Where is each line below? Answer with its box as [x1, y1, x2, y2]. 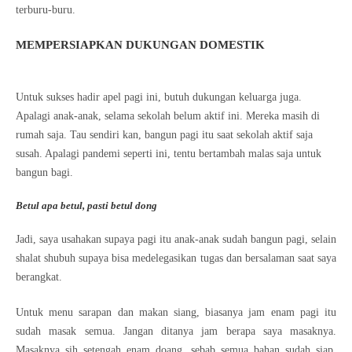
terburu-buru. [16, 3, 75, 16]
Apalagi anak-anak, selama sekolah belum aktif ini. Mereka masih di [16, 109, 320, 122]
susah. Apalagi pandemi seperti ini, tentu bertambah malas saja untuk [16, 147, 321, 159]
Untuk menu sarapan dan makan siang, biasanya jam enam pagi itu [16, 306, 336, 318]
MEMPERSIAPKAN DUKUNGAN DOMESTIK [16, 38, 265, 51]
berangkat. [16, 270, 62, 283]
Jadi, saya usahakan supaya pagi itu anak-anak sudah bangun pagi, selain [16, 233, 336, 245]
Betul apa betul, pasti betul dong [16, 199, 157, 211]
